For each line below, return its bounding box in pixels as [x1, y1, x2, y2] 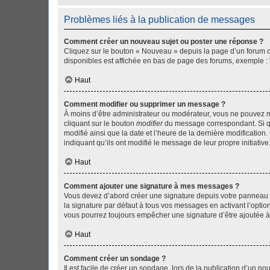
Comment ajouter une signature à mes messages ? [64, 182, 239, 190]
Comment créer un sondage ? [64, 254, 166, 263]
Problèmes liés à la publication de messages [64, 14, 255, 25]
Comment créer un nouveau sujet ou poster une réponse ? [64, 37, 263, 46]
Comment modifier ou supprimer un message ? [64, 100, 225, 108]
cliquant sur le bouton [64, 119, 136, 128]
